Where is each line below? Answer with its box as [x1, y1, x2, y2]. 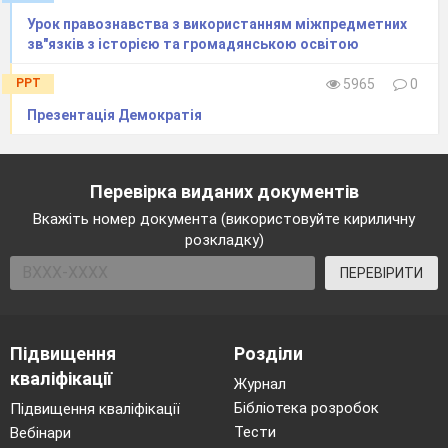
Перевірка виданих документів [89, 181, 359, 203]
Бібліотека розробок [234, 399, 379, 418]
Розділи [234, 343, 303, 365]
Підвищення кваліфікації [10, 400, 180, 419]
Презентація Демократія [27, 107, 202, 124]
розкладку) [184, 231, 264, 250]
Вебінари [10, 424, 71, 443]
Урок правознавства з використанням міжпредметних [27, 16, 407, 33]
